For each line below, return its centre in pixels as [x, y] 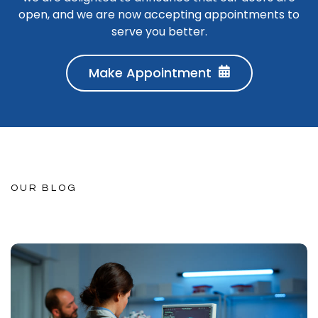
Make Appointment [150, 73]
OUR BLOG [44, 188]
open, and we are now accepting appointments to [159, 15]
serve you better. [159, 32]
